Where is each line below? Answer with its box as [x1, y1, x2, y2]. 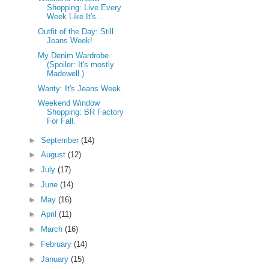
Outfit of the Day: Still [38, 27, 114, 37]
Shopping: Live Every [47, 3, 122, 13]
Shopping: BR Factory [47, 107, 124, 117]
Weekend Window [38, 98, 100, 108]
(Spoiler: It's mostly [47, 59, 115, 69]
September [40, 135, 81, 145]
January [40, 254, 71, 264]
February [40, 239, 74, 249]
